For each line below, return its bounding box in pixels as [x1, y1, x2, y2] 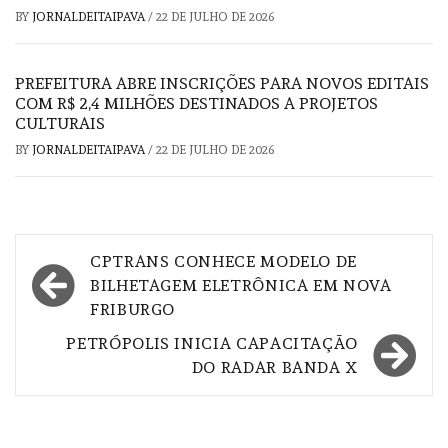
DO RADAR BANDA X [191, 357, 358, 377]
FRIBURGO [90, 299, 176, 319]
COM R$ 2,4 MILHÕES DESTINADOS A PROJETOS [15, 93, 378, 113]
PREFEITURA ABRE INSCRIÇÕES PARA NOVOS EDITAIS [15, 73, 429, 93]
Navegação [25, 242, 173, 278]
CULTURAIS [15, 113, 105, 133]
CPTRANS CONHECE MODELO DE [90, 251, 358, 271]
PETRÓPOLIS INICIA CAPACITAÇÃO [66, 333, 358, 353]
